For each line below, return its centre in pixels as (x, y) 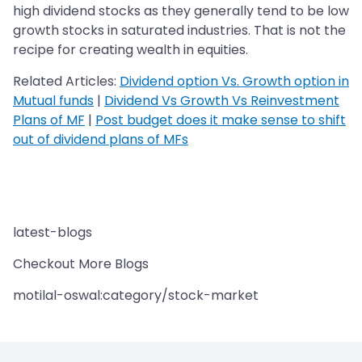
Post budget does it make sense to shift (221, 120)
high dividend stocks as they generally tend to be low (181, 11)
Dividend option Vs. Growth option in (234, 82)
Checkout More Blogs (81, 264)
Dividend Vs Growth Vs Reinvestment (222, 101)
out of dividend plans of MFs (101, 140)
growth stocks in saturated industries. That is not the (179, 31)
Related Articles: (66, 82)
